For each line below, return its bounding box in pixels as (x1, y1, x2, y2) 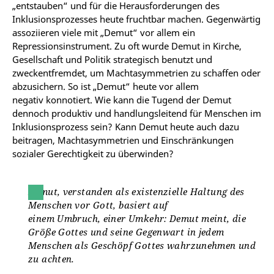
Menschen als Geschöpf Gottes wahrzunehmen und (28, 239, 256, 251)
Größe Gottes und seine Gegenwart (28, 225, 187, 238)
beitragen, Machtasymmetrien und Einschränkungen (12, 133, 234, 146)
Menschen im (204, 106, 261, 119)
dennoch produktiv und (12, 106, 114, 119)
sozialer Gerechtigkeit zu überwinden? (12, 147, 176, 160)
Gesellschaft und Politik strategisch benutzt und (12, 53, 212, 65)
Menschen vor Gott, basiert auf (28, 198, 168, 211)
